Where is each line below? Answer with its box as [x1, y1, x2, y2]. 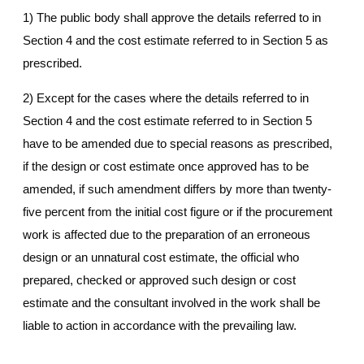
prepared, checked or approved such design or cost [23, 273, 296, 288]
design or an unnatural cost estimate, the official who [23, 250, 299, 265]
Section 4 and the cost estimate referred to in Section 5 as [23, 33, 328, 48]
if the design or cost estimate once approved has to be [23, 159, 309, 174]
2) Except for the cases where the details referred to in [23, 91, 309, 106]
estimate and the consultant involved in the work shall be [23, 296, 320, 310]
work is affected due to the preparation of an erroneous [23, 227, 310, 242]
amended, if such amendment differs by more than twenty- [23, 182, 331, 197]
